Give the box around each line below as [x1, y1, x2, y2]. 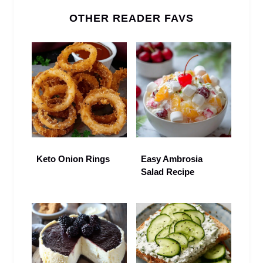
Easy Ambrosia [141, 154, 203, 164]
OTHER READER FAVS [69, 12, 194, 25]
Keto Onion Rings [36, 154, 110, 164]
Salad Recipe [141, 167, 194, 177]
